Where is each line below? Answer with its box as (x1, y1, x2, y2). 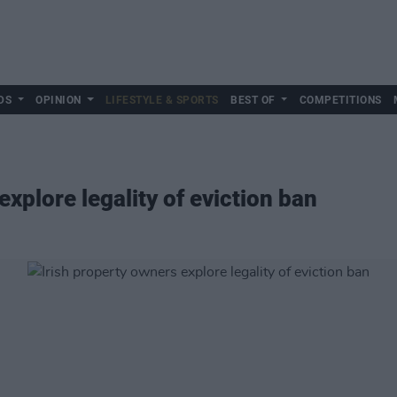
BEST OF (230, 94, 276, 106)
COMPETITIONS (299, 94, 382, 106)
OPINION (35, 94, 82, 106)
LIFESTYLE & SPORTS (105, 94, 219, 106)
